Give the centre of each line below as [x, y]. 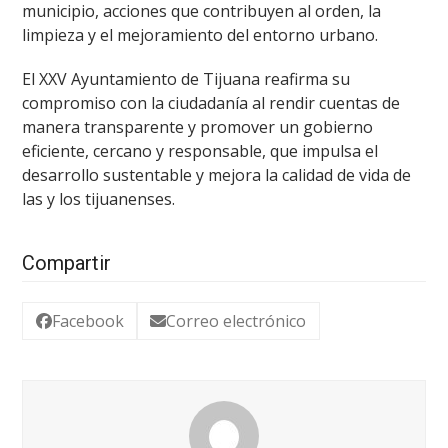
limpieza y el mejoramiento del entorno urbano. [200, 34]
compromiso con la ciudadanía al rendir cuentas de [211, 102]
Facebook [87, 321]
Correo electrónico [236, 321]
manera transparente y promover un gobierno [198, 126]
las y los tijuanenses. [99, 198]
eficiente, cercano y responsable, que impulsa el [200, 150]
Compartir [67, 262]
